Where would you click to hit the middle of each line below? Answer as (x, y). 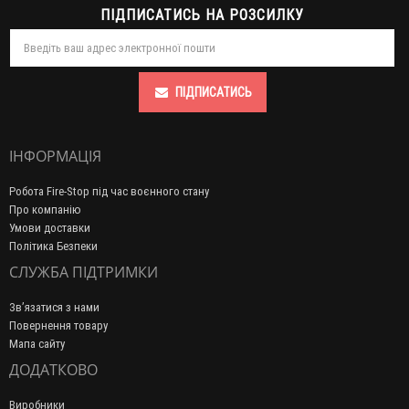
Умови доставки (50, 228)
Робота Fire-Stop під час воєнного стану (109, 192)
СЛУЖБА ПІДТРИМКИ (84, 273)
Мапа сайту (37, 344)
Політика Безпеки (53, 246)
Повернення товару (58, 326)
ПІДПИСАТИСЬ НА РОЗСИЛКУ (202, 15)
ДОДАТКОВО (53, 370)
